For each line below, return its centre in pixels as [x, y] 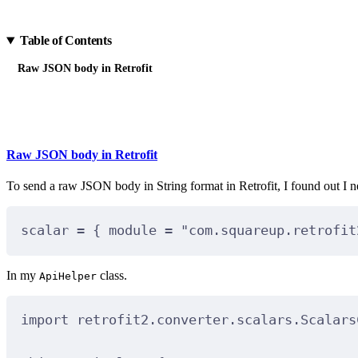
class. [112, 275]
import [44, 320]
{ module [124, 231]
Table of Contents [66, 41]
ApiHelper [68, 276]
